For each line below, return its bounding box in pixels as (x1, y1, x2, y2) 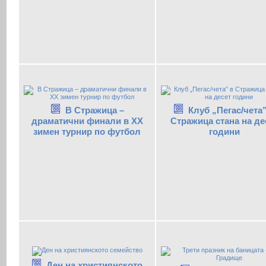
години (208, 126, 240, 137)
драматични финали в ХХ (31, 115, 143, 126)
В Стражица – (65, 104, 124, 115)
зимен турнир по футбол (33, 126, 141, 137)
